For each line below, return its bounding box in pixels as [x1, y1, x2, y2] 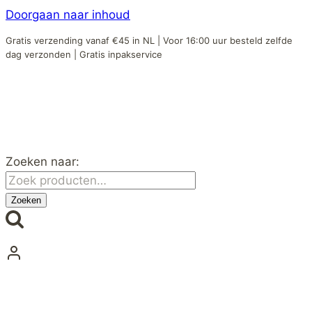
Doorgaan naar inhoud [6, 8, 130, 22]
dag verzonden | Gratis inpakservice [6, 49, 162, 60]
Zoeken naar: [6, 155, 79, 169]
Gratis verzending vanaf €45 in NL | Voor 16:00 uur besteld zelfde [6, 35, 292, 46]
